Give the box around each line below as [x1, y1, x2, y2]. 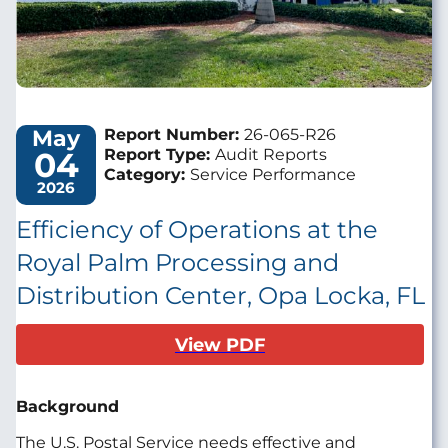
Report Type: [104, 144, 215, 164]
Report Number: [104, 124, 244, 144]
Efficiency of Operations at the [16, 214, 378, 244]
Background [16, 396, 124, 416]
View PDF [175, 333, 265, 355]
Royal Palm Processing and [16, 247, 339, 277]
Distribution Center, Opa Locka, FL [16, 280, 425, 310]
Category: [104, 164, 190, 184]
